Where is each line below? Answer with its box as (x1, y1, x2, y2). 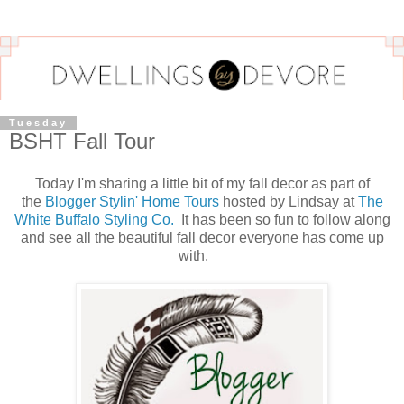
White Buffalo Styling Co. (14, 212, 174, 228)
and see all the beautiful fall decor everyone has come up (20, 230, 384, 246)
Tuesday (9, 117, 68, 129)
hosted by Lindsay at (218, 194, 358, 210)
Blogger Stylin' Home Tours (44, 194, 219, 210)
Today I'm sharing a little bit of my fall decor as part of (34, 176, 370, 192)
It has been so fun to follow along (173, 212, 390, 228)
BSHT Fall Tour (9, 128, 155, 153)
